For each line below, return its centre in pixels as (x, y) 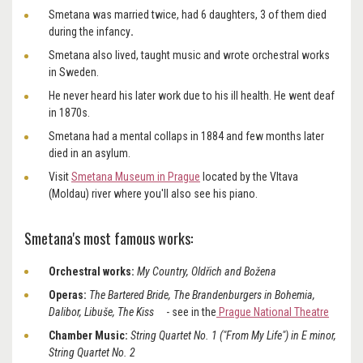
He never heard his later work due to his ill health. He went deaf (192, 96)
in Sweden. (74, 73)
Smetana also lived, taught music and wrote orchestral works (189, 56)
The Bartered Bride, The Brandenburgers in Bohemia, (202, 295)
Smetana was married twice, (114, 15)
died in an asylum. (91, 154)
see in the (194, 312)
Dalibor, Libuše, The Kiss (102, 312)
